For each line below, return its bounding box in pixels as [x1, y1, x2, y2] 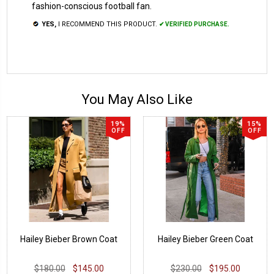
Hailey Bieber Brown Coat [20, 234, 117, 244]
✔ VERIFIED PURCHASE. [159, 20, 229, 28]
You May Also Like [81, 91, 193, 107]
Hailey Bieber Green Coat [157, 234, 253, 244]
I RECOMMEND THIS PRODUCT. [56, 20, 159, 28]
